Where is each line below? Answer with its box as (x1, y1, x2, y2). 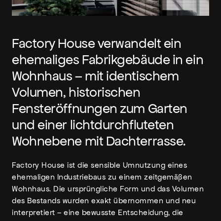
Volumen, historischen (12, 84, 141, 101)
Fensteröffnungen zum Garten (12, 100, 187, 117)
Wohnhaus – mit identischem (12, 68, 179, 84)
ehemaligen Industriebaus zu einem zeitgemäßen (12, 172, 192, 182)
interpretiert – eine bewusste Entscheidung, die (12, 208, 184, 217)
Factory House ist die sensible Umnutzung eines (12, 160, 187, 170)
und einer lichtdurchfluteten (12, 116, 174, 133)
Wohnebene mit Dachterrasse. (12, 133, 186, 149)
